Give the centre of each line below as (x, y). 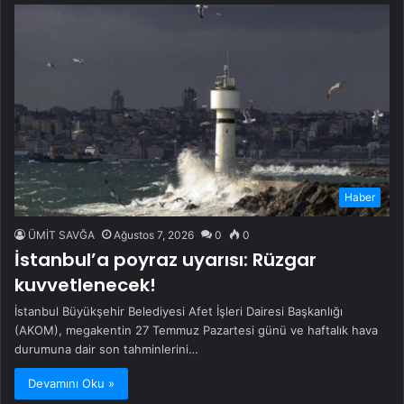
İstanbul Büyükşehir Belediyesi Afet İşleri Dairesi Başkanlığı (179, 311)
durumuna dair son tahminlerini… (106, 349)
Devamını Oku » (71, 383)
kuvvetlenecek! (85, 285)
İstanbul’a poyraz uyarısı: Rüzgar (165, 260)
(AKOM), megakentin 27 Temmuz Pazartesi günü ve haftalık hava (196, 330)
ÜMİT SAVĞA (61, 235)
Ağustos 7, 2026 (154, 235)
